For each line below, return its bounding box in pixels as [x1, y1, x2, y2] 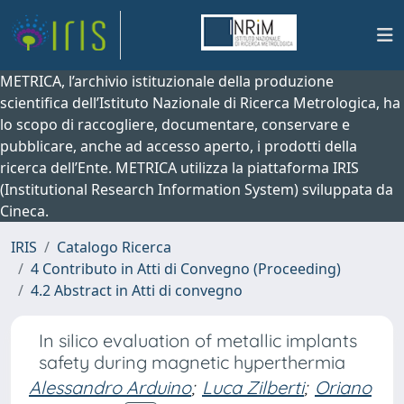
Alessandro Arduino [29, 376, 191, 399]
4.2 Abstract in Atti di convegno [31, 280, 243, 300]
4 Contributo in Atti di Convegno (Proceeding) [31, 259, 341, 279]
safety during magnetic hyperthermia [39, 351, 350, 373]
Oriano [315, 376, 372, 399]
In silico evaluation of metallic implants [39, 329, 357, 352]
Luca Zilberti [202, 376, 304, 399]
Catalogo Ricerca [57, 237, 171, 257]
